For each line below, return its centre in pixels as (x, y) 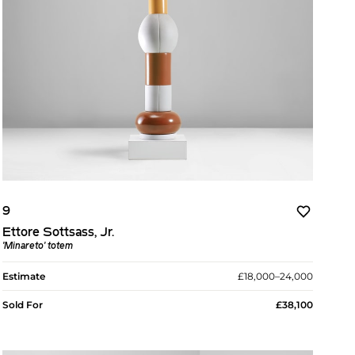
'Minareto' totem (37, 247)
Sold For (22, 305)
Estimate (23, 277)
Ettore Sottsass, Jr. (58, 233)
